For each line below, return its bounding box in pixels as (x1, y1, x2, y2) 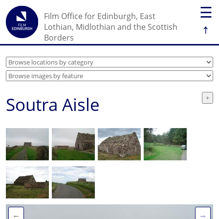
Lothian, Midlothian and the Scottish (44, 22, 177, 32)
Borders (44, 32, 74, 43)
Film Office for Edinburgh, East (44, 11, 155, 22)
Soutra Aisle (6, 93, 100, 116)
